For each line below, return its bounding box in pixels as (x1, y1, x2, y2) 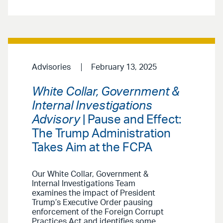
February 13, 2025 (91, 63, 157, 72)
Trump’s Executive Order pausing (32, 198, 153, 207)
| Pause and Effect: (80, 113, 181, 126)
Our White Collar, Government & (32, 170, 148, 178)
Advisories (32, 63, 71, 72)
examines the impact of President (32, 189, 155, 197)
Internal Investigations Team (32, 179, 135, 188)
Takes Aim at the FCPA (32, 141, 152, 154)
